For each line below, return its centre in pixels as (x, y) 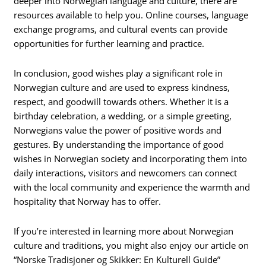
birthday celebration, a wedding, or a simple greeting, (123, 116)
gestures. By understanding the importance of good (119, 145)
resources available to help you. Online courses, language (131, 15)
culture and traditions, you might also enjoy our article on (132, 245)
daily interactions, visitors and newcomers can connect (126, 173)
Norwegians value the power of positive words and (118, 130)
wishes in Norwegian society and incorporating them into (131, 159)
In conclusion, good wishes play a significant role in (118, 73)
